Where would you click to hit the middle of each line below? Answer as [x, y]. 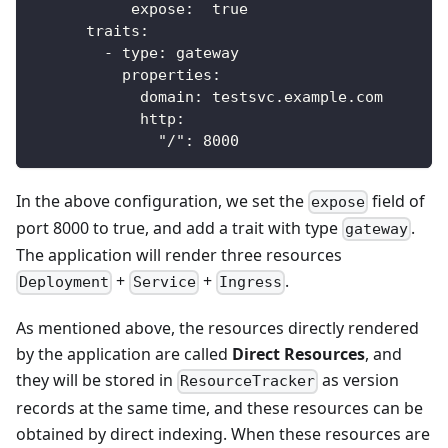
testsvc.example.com [293, 96]
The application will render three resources [179, 255]
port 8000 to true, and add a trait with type [179, 227]
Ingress [250, 282]
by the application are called [124, 354]
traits [113, 30]
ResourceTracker [248, 381]
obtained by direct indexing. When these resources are [223, 433]
